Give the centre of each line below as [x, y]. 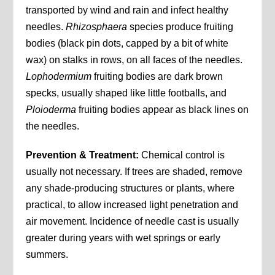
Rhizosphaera [97, 27]
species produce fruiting [180, 27]
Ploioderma [51, 110]
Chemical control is [182, 155]
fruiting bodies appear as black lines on [163, 110]
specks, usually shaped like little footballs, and [126, 93]
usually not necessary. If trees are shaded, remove [134, 172]
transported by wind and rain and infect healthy [127, 10]
